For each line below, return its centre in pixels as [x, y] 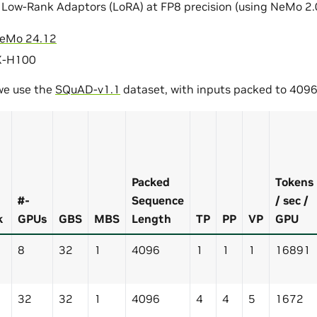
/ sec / [292, 200]
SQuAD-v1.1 [88, 89]
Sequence [158, 200]
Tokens [294, 181]
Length [151, 218]
